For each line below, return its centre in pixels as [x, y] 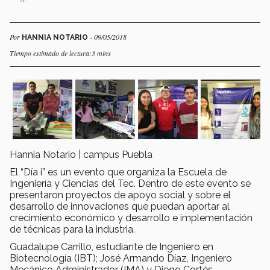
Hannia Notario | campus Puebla [81, 154]
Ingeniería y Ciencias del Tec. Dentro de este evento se [130, 183]
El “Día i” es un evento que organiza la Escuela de [118, 172]
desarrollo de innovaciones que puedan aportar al [120, 206]
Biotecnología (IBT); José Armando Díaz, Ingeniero [121, 258]
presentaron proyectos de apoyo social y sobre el [120, 195]
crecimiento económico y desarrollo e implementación [131, 218]
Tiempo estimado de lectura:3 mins [60, 53]
